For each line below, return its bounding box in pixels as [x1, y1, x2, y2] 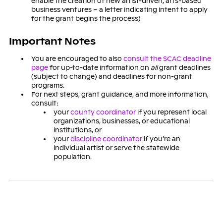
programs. [31, 81, 64, 90]
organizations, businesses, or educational [53, 116, 190, 125]
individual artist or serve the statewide [53, 143, 179, 152]
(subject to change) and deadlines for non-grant [31, 72, 192, 81]
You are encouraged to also [31, 54, 123, 63]
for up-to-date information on [48, 63, 151, 72]
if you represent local [135, 108, 207, 116]
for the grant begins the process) [31, 14, 141, 23]
